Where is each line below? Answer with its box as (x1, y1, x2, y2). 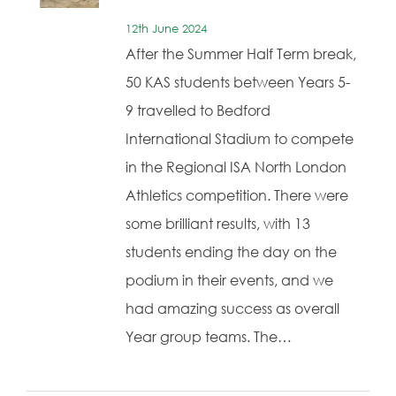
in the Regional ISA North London (126, 158, 346, 176)
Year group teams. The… (126, 328, 292, 346)
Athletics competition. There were (126, 187, 348, 204)
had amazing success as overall (126, 300, 339, 317)
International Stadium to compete (126, 130, 354, 148)
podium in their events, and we (126, 271, 333, 289)
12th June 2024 (126, 21, 207, 35)
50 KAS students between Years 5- (126, 73, 350, 91)
